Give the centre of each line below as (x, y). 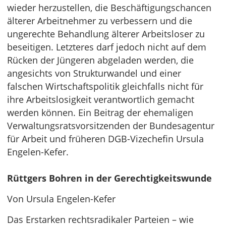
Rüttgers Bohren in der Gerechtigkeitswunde (109, 178)
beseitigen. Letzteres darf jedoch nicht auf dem (107, 47)
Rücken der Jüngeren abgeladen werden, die (100, 60)
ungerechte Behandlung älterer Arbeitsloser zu (106, 34)
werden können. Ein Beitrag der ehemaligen (100, 112)
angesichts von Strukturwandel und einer (94, 73)
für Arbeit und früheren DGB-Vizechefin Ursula (105, 139)
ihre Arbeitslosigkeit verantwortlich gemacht (101, 99)
